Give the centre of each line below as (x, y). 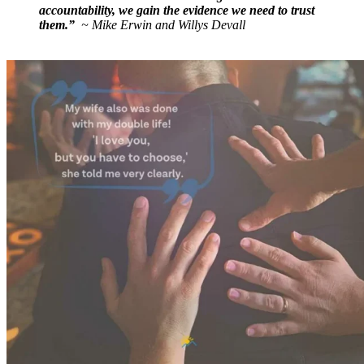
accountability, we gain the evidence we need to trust (177, 10)
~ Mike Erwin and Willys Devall (160, 24)
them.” (57, 24)
